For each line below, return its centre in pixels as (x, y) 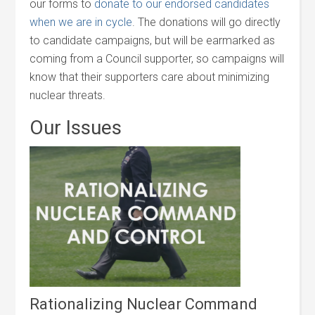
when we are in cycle (81, 22)
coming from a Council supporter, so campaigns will (157, 59)
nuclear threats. (68, 95)
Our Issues (76, 128)
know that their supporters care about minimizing (150, 77)
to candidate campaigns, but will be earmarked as (153, 40)
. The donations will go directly (207, 22)
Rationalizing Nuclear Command (144, 304)
